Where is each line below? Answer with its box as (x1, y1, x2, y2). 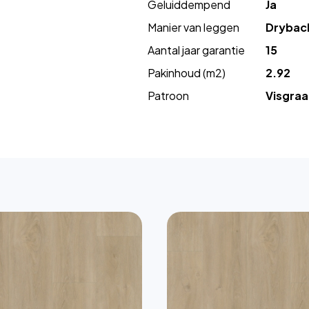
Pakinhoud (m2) (148, 66, 226, 80)
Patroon (148, 88, 189, 103)
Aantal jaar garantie (148, 43, 245, 57)
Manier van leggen (148, 20, 239, 34)
